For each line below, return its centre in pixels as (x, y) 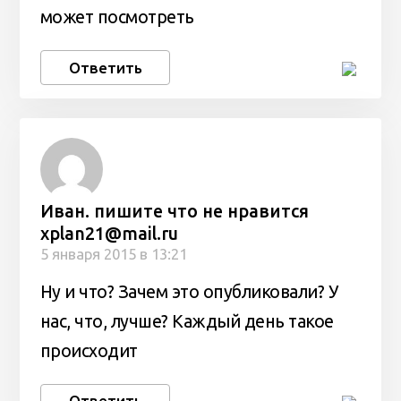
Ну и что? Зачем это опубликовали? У (189, 291)
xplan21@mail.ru (109, 234)
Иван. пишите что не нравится (174, 212)
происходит (89, 350)
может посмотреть (117, 17)
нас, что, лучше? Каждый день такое (187, 321)
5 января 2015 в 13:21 (113, 254)
